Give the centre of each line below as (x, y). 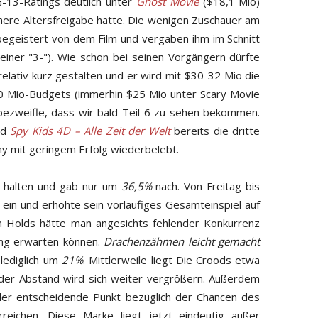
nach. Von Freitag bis (206, 186)
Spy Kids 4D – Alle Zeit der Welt (90, 130)
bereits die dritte (215, 130)
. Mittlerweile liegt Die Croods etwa (171, 259)
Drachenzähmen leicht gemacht (182, 241)
